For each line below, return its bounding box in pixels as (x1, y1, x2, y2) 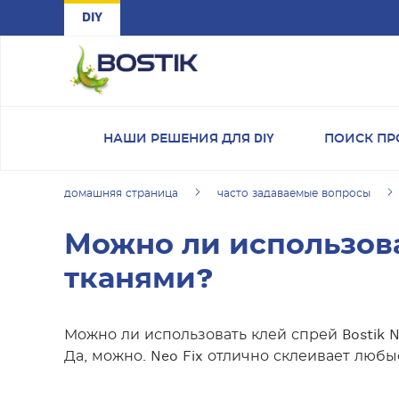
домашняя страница (64, 188, 178, 199)
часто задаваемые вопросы (217, 188, 370, 199)
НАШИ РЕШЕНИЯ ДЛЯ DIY (103, 133, 274, 145)
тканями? (64, 265, 213, 293)
